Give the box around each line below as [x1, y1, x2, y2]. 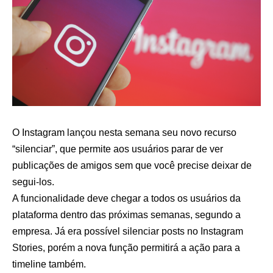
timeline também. [12, 258, 86, 269]
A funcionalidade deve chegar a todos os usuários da [12, 193, 241, 204]
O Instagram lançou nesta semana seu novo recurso [12, 127, 236, 138]
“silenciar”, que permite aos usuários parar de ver [12, 143, 223, 154]
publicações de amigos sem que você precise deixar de [12, 160, 252, 171]
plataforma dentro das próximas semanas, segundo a [12, 209, 241, 220]
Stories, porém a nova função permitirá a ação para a [12, 242, 240, 253]
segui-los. [12, 176, 54, 187]
